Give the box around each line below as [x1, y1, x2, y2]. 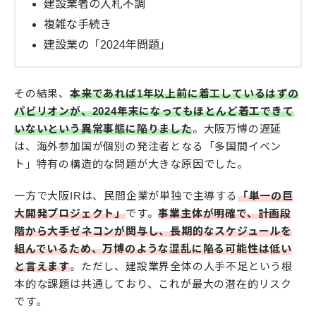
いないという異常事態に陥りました [14, 123, 193, 135]
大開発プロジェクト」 [14, 207, 126, 220]
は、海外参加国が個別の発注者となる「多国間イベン [14, 140, 282, 153]
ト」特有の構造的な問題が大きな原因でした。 [14, 158, 248, 171]
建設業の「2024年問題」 [44, 39, 171, 51]
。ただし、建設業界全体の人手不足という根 [70, 260, 293, 273]
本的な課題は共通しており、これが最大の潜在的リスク [14, 278, 292, 291]
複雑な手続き [44, 18, 111, 31]
